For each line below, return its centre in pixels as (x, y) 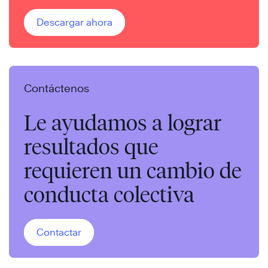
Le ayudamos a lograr (123, 122)
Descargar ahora (74, 22)
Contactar (59, 232)
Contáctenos (57, 88)
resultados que (91, 146)
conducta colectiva (109, 194)
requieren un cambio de (133, 170)
